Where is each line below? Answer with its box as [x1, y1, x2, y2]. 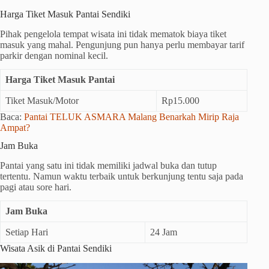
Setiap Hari [5, 227, 48, 238]
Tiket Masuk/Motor [5, 95, 79, 106]
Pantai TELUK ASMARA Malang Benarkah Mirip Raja [24, 111, 239, 122]
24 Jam [150, 227, 177, 238]
